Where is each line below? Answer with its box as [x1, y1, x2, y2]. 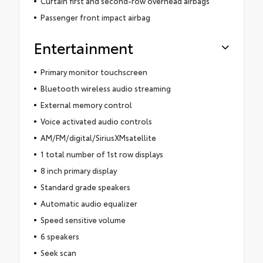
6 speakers [40, 231, 79, 242]
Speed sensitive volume [40, 214, 126, 225]
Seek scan [40, 247, 76, 258]
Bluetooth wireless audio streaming [40, 83, 171, 94]
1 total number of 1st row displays [40, 149, 163, 160]
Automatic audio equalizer [40, 198, 137, 209]
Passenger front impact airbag [40, 12, 150, 23]
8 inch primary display [40, 165, 117, 176]
